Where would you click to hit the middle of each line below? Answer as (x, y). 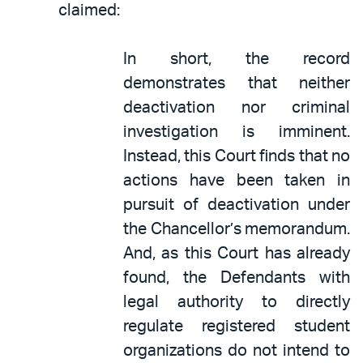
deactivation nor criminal (237, 107)
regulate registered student (237, 326)
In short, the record (237, 59)
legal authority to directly (237, 302)
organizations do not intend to (237, 350)
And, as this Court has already (237, 253)
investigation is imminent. (237, 132)
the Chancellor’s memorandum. (237, 229)
